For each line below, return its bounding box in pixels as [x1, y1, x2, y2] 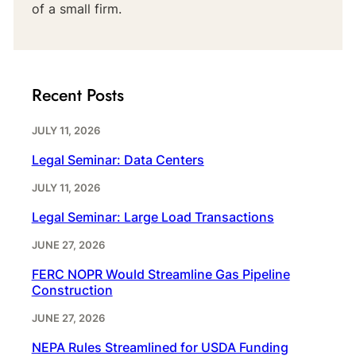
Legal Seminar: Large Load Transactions [31, 208, 274, 225]
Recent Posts [31, 83, 124, 108]
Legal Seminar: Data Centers [31, 151, 204, 168]
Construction [31, 281, 113, 298]
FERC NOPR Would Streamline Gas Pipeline [31, 265, 290, 282]
